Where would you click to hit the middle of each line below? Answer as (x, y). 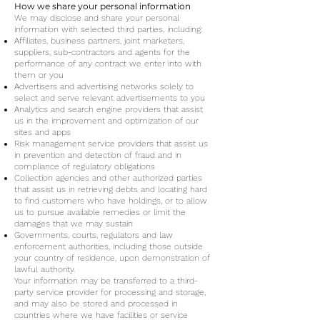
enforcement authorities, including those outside (109, 246)
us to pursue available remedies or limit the (100, 212)
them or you (39, 75)
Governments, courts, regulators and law (94, 235)
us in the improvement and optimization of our (106, 121)
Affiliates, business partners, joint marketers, (99, 41)
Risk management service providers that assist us (111, 144)
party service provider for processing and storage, (110, 292)
